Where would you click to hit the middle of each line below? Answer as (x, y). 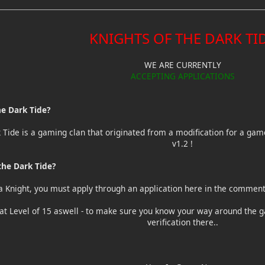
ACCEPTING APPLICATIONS (182, 76)
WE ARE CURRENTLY (182, 64)
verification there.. (182, 222)
